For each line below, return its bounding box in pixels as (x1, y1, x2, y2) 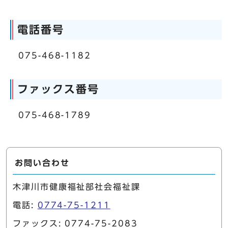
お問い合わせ (15, 159, 70, 167)
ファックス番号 (17, 84, 99, 95)
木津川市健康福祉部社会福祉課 (13, 183, 140, 191)
